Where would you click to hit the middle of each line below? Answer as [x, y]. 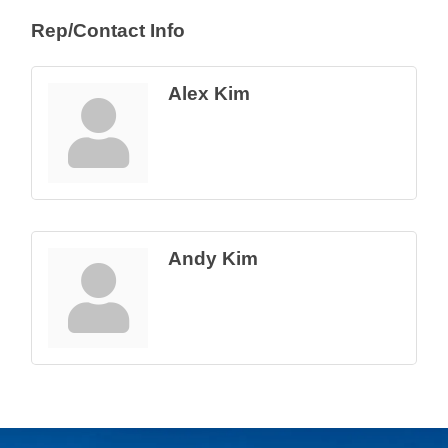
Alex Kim [209, 94]
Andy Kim [213, 259]
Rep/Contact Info [108, 31]
